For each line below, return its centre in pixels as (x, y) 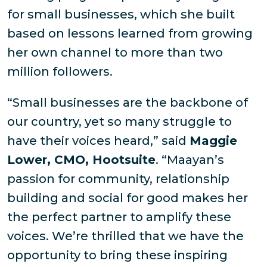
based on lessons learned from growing (130, 34)
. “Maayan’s (190, 160)
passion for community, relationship (118, 179)
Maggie (213, 141)
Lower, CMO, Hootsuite (81, 160)
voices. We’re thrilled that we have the (125, 236)
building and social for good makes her (128, 198)
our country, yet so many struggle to (119, 122)
